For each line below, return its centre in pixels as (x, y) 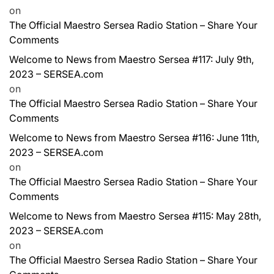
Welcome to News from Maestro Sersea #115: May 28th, (135, 216)
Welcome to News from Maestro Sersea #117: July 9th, (131, 59)
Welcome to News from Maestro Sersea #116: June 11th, (134, 137)
